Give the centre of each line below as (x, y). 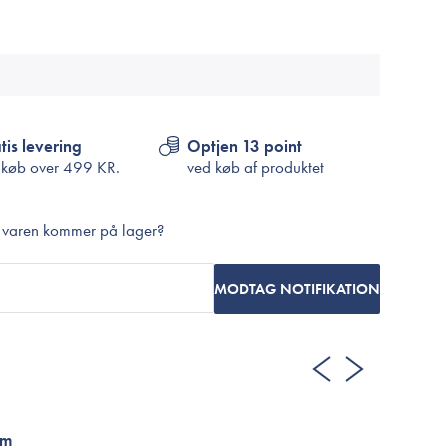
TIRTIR (188, 37)
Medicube (202, 95)
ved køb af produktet (255, 167)
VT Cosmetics (211, 124)
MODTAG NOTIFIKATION (297, 288)
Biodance (199, 66)
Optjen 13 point (244, 146)
